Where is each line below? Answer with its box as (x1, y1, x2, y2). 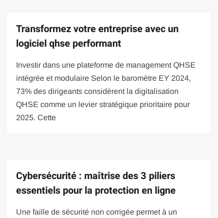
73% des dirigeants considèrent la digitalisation (16, 87, 179, 95)
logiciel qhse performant (16, 36, 122, 51)
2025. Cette (16, 113, 56, 122)
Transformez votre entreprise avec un (16, 21, 179, 36)
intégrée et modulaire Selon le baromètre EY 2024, (16, 73, 191, 82)
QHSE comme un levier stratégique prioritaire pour (16, 100, 190, 109)
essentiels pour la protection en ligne (16, 183, 176, 198)
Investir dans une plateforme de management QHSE (16, 60, 196, 69)
